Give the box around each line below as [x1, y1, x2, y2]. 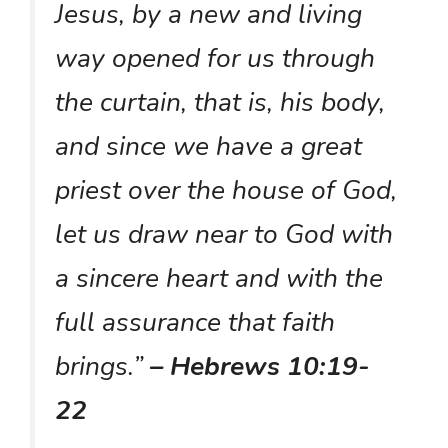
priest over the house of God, [55, 171, 397, 208]
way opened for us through [55, 39, 375, 76]
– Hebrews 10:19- [150, 347, 369, 384]
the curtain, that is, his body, [55, 83, 385, 120]
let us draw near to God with [55, 215, 393, 252]
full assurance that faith [55, 303, 335, 340]
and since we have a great [55, 127, 362, 164]
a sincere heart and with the [55, 259, 383, 296]
